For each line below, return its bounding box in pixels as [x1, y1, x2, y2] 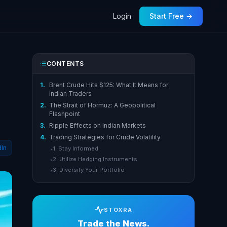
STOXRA [104, 206, 132, 213]
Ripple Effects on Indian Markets [49, 121, 146, 129]
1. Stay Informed [52, 145, 98, 153]
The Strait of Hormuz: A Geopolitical [49, 101, 156, 109]
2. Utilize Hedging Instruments [52, 156, 137, 163]
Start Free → [149, 12, 193, 20]
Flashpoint [49, 109, 80, 118]
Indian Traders [49, 90, 92, 97]
